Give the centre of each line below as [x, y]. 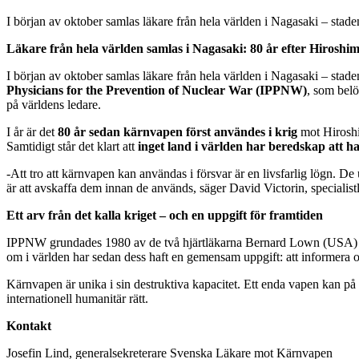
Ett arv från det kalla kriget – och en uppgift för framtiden [165, 215]
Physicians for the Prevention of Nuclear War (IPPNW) [157, 90]
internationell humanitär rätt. [77, 298]
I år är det [32, 131]
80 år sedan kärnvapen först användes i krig [177, 131]
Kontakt [29, 325]
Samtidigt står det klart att [72, 146]
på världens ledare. [54, 104]
